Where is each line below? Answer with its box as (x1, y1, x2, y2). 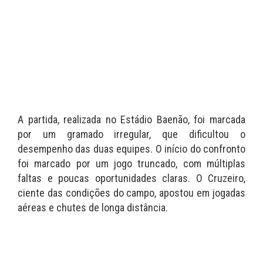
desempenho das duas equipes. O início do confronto (18, 143, 245, 156)
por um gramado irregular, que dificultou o (18, 128, 245, 141)
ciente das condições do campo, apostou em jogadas (18, 187, 245, 200)
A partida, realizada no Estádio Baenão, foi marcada (18, 113, 245, 126)
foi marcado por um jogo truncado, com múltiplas (18, 157, 245, 170)
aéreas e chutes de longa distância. (18, 201, 168, 214)
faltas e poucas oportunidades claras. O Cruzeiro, (18, 172, 245, 185)
